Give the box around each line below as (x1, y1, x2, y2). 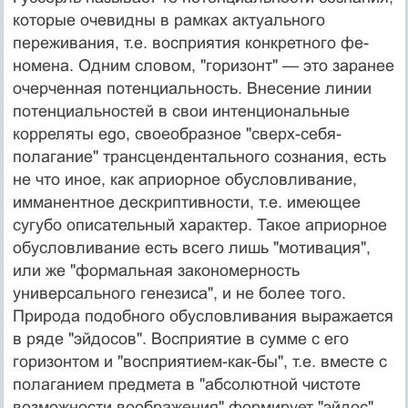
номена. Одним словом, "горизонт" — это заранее (12, 56, 394, 75)
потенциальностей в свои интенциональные (12, 101, 350, 120)
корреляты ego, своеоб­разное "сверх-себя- (12, 124, 342, 143)
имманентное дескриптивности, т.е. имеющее (12, 192, 361, 211)
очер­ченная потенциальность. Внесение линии (12, 78, 372, 97)
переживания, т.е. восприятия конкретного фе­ (12, 33, 369, 52)
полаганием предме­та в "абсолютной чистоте (12, 374, 361, 393)
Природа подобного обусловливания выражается (12, 306, 393, 325)
